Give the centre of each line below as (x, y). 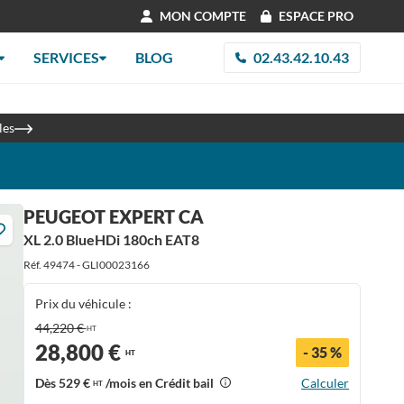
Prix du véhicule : (83, 303)
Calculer (325, 383)
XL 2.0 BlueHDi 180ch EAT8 (111, 239)
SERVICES (67, 57)
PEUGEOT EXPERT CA (113, 216)
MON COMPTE (202, 16)
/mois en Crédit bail (159, 383)
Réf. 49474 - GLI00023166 (86, 265)
